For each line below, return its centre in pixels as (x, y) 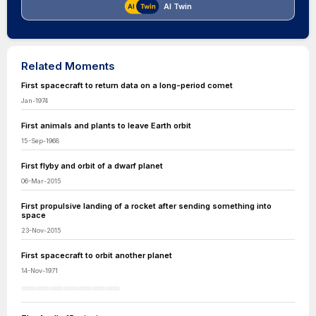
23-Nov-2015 (41, 230)
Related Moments (68, 66)
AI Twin (178, 6)
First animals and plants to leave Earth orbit (106, 126)
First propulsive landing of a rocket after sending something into (146, 206)
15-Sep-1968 (40, 141)
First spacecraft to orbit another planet (98, 255)
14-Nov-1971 (39, 271)
